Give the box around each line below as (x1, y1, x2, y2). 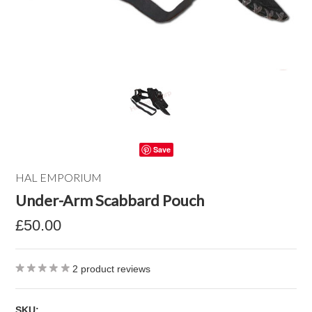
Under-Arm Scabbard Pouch (15, 191, 205, 210)
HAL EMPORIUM (15, 171, 102, 184)
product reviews (78, 263, 151, 274)
